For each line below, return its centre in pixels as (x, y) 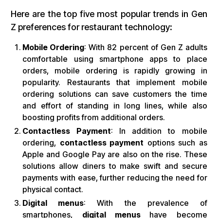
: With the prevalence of (145, 203)
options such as (175, 143)
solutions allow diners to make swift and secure (115, 166)
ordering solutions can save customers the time (115, 94)
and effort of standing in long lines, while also (115, 106)
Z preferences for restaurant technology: (92, 27)
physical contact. (53, 190)
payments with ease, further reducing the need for (115, 178)
